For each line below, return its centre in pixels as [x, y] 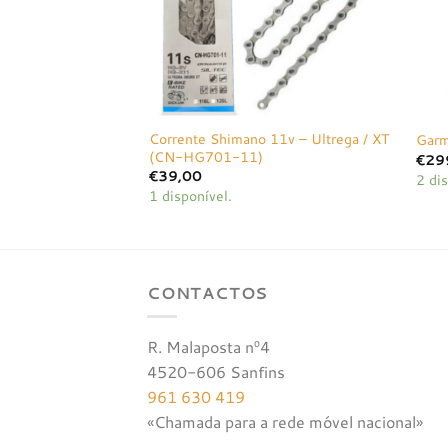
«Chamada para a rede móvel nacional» [285, 422]
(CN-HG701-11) [206, 156]
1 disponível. [191, 196]
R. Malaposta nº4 [208, 347]
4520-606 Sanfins [216, 372]
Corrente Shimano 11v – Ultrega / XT [269, 138]
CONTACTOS [208, 292]
